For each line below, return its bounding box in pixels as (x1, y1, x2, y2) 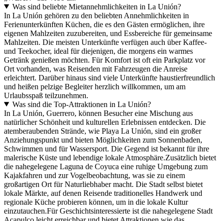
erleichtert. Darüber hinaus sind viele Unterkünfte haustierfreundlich (4, 73, 215, 82)
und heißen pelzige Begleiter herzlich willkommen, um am (4, 82, 185, 91)
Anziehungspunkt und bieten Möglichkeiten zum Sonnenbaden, (4, 135, 202, 144)
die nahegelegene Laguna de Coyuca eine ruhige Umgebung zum (4, 162, 208, 171)
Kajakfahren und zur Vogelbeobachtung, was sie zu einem (4, 171, 185, 180)
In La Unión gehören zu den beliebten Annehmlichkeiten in (4, 11, 189, 20)
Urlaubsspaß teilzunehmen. (4, 91, 88, 100)
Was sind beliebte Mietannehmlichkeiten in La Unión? (12, 2, 181, 11)
